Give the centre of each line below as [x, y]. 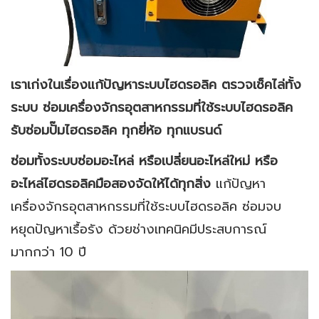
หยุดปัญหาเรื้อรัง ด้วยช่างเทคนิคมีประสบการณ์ [138, 229]
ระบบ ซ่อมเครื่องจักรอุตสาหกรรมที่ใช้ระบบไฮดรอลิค [152, 108]
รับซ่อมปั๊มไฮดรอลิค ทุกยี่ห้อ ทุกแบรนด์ [116, 131]
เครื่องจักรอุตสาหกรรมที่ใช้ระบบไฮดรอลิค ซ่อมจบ [146, 206]
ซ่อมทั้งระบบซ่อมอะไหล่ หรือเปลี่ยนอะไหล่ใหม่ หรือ [144, 161]
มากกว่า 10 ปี [48, 252]
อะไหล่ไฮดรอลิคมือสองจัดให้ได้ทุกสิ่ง [113, 183]
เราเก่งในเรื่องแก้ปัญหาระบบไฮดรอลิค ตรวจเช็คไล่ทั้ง [156, 85]
